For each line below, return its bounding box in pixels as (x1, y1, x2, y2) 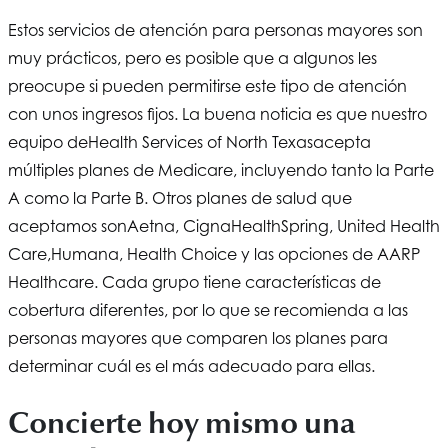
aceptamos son (8, 215, 127, 236)
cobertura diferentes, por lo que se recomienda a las (8, 299, 408, 320)
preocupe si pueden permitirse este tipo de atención (8, 75, 407, 96)
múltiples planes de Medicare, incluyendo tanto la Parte (8, 159, 434, 180)
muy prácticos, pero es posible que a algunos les (8, 47, 377, 68)
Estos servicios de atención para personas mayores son (8, 19, 423, 40)
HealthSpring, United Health (231, 215, 440, 236)
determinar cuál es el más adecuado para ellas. (8, 355, 375, 376)
